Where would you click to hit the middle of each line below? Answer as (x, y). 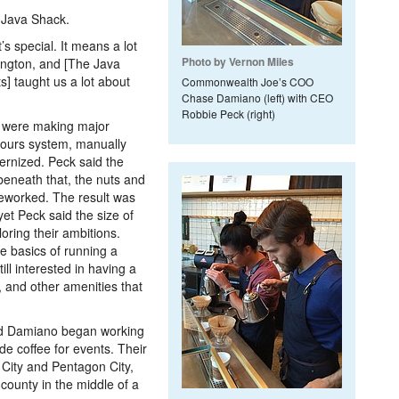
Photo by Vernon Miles (238, 61)
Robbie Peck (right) (228, 114)
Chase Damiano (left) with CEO (257, 98)
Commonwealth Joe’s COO (248, 81)
